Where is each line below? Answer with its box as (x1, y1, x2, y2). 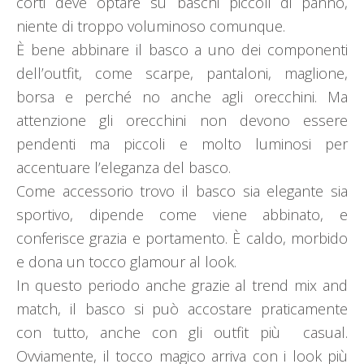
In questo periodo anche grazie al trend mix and (16, 275, 348, 296)
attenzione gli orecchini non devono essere (16, 110, 348, 131)
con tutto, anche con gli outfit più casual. (16, 323, 348, 343)
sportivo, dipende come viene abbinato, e (16, 205, 348, 225)
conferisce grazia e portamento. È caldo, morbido (16, 228, 348, 249)
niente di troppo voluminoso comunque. (16, 16, 285, 37)
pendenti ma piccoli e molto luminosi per (16, 134, 348, 154)
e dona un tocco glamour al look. (16, 252, 236, 272)
